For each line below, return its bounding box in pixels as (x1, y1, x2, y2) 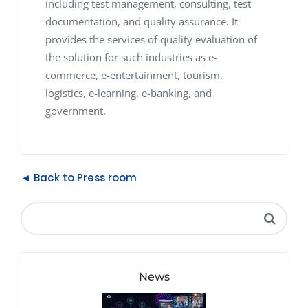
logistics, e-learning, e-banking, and (45, 85, 212, 100)
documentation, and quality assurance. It (45, 14, 238, 28)
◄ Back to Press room (21, 170, 137, 185)
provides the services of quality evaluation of (45, 32, 257, 46)
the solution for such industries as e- (45, 49, 217, 64)
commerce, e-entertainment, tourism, (45, 67, 223, 82)
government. (45, 103, 106, 118)
